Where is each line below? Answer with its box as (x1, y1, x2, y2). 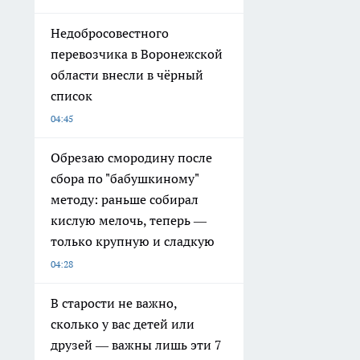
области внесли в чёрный (51, 67, 203, 84)
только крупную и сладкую (51, 233, 215, 250)
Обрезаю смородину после (51, 149, 212, 166)
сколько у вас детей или (51, 316, 194, 333)
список (51, 88, 92, 104)
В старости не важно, (51, 295, 178, 312)
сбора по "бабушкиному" (51, 170, 199, 187)
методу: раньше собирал (51, 191, 198, 208)
